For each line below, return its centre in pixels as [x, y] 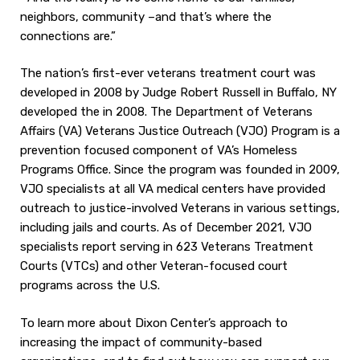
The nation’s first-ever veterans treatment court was [168, 73]
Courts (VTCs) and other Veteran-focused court [154, 266]
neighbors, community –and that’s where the [146, 16]
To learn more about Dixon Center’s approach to [154, 323]
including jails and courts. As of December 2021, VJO [166, 227]
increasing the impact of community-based [141, 342]
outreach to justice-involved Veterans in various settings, [180, 208]
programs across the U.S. [90, 285]
